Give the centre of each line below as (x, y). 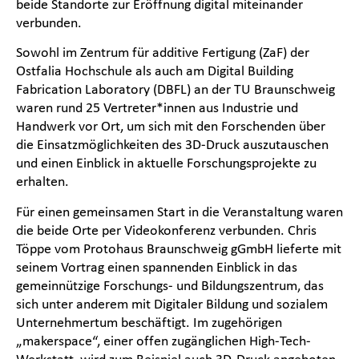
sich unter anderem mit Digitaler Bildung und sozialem (172, 303)
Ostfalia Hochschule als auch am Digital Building (155, 71)
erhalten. (42, 182)
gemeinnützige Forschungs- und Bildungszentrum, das (170, 285)
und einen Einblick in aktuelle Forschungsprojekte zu (166, 163)
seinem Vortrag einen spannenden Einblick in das (157, 266)
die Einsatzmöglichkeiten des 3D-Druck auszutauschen (172, 145)
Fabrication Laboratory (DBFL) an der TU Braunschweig (175, 89)
